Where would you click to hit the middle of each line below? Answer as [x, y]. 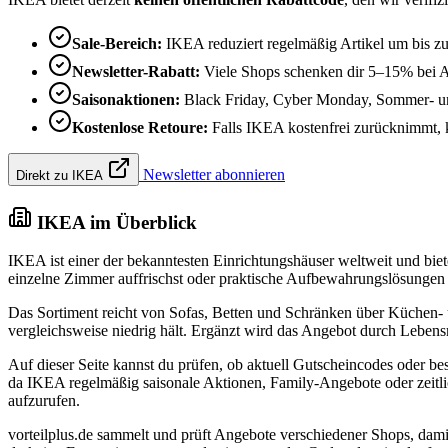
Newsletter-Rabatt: [136, 71]
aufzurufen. [44, 401]
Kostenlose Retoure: [140, 127]
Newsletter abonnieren [212, 174]
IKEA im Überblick [114, 222]
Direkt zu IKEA [61, 175]
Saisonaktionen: [126, 99]
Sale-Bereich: [117, 43]
